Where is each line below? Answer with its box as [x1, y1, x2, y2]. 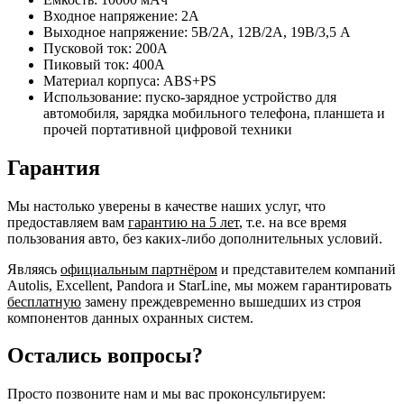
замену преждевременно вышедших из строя [81, 293, 361, 309]
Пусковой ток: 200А [43, 40, 168, 56]
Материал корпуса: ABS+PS [43, 72, 216, 88]
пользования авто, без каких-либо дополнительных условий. [7, 230, 382, 246]
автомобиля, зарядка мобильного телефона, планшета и [43, 105, 385, 121]
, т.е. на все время [239, 214, 346, 230]
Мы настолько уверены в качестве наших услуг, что [7, 197, 326, 214]
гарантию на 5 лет [128, 214, 239, 230]
